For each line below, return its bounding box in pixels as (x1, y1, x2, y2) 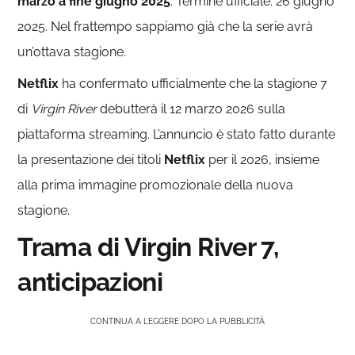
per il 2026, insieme (205, 151, 320, 167)
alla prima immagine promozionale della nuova (17, 177, 294, 193)
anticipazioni (17, 266, 163, 296)
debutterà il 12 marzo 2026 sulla (97, 101, 286, 116)
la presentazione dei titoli (17, 151, 165, 167)
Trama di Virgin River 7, (17, 231, 279, 261)
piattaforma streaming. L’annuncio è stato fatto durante (17, 126, 336, 142)
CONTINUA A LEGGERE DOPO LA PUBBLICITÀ (90, 316, 265, 326)
